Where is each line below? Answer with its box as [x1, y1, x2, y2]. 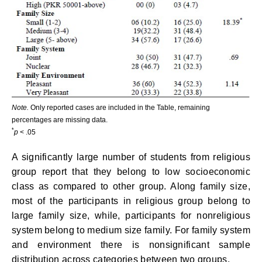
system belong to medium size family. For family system [12, 225, 250, 235]
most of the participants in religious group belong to [12, 196, 250, 206]
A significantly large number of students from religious [12, 152, 250, 162]
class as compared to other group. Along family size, [12, 181, 250, 191]
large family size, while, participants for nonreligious [12, 211, 250, 220]
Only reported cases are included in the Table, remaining [29, 103, 210, 112]
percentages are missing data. [12, 115, 108, 124]
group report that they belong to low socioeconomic [12, 167, 250, 177]
